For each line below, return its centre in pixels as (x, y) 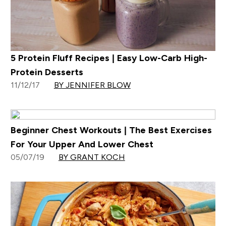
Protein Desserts (47, 72)
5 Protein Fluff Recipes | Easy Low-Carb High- (109, 58)
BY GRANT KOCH (92, 157)
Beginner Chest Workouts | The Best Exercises (111, 130)
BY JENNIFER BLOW (92, 85)
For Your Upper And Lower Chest (82, 144)
